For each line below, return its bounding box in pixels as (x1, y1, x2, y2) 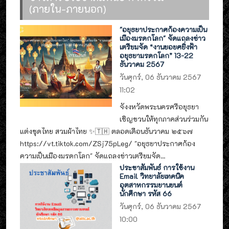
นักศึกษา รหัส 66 (120, 189, 172, 198)
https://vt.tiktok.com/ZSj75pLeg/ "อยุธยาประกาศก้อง (20, 139, 195, 148)
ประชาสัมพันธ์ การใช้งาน (120, 163, 195, 172)
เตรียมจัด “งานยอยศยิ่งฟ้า (120, 42, 198, 51)
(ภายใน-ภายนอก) (29, 2, 106, 15)
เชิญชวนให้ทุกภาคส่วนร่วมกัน (120, 114, 209, 124)
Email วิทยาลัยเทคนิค (120, 171, 185, 180)
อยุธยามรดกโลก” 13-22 (120, 51, 194, 60)
